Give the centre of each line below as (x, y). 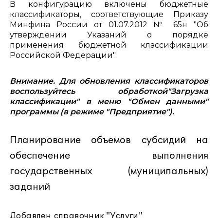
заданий (30, 187)
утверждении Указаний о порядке (109, 35)
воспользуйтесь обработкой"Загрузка (109, 91)
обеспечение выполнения (109, 156)
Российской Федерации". (63, 55)
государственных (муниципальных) (109, 171)
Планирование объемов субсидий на (109, 140)
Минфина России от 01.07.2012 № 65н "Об (109, 25)
